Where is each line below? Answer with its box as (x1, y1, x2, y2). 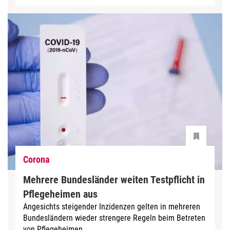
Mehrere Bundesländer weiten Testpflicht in (23, 173, 205, 186)
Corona (23, 154, 49, 165)
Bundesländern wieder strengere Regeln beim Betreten (23, 213, 205, 223)
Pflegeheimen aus (23, 187, 98, 200)
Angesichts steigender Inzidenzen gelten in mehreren (23, 201, 200, 212)
